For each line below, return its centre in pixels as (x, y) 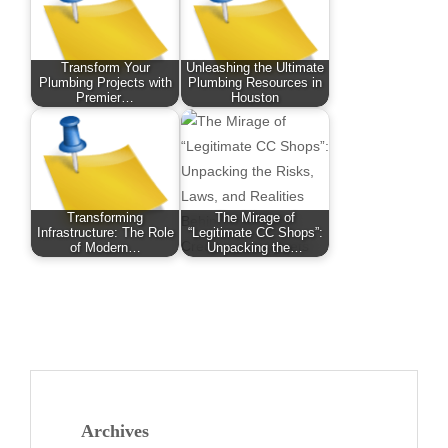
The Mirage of (255, 217)
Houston (255, 97)
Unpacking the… (255, 247)
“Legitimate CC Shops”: (255, 232)
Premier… (105, 97)
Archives (115, 431)
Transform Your (105, 67)
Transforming (105, 217)
